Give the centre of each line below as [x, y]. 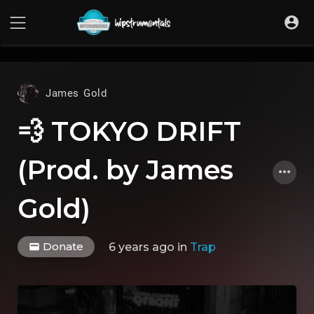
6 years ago [142, 247]
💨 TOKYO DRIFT [129, 131]
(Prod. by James [125, 170]
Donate [62, 246]
